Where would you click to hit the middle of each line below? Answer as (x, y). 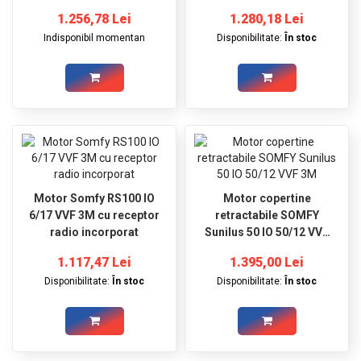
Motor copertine (267, 198)
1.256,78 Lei (94, 19)
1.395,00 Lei (267, 262)
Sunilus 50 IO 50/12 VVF (267, 232)
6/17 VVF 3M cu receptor (94, 215)
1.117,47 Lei (94, 262)
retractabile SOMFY (267, 215)
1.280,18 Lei (267, 19)
